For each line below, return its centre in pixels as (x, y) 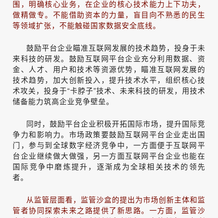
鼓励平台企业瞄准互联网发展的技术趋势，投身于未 (116, 47)
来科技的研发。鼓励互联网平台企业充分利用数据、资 (109, 58)
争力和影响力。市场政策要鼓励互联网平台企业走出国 (109, 134)
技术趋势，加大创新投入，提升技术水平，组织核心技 (109, 79)
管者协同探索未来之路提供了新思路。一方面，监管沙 (109, 210)
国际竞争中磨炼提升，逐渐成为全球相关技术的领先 (109, 166)
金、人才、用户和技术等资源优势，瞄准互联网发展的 (109, 69)
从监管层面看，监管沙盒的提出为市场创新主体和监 (116, 199)
